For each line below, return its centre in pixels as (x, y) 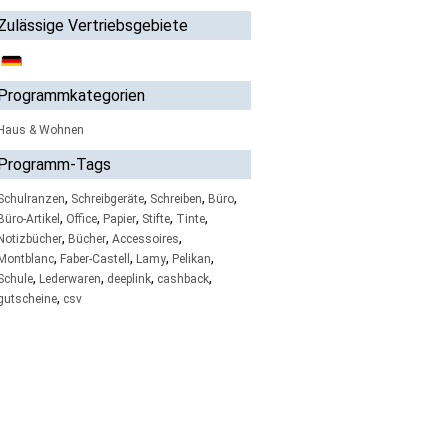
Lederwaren (69, 279)
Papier (119, 219)
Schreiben (175, 199)
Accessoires (145, 239)
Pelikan (191, 259)
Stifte (155, 219)
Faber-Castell (94, 259)
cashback (182, 279)
